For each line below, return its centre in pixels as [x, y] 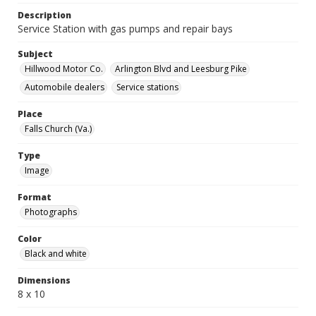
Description [44, 15]
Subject [35, 54]
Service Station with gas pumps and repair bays [125, 29]
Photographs [51, 212]
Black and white [56, 254]
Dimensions [44, 280]
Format [35, 197]
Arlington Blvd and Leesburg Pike [181, 69]
